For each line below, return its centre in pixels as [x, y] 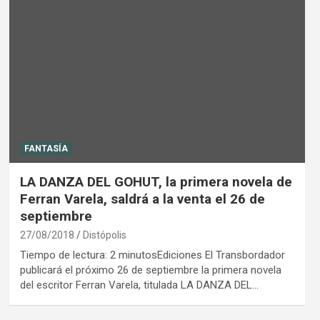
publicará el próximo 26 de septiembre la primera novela [150, 270]
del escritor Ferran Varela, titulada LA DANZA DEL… [139, 285]
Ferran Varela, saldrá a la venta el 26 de [142, 199]
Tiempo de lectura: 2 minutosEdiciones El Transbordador [152, 255]
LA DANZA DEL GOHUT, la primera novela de [156, 182]
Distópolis [104, 235]
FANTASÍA [46, 149]
